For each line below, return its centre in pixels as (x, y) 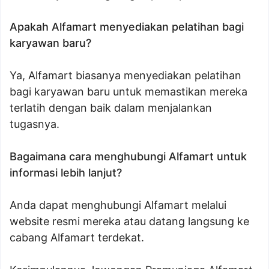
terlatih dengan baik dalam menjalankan (111, 108)
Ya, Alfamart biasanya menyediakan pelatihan (125, 76)
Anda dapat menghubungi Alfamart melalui (118, 205)
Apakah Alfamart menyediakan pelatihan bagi (127, 27)
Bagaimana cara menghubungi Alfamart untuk (128, 157)
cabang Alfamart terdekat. (77, 238)
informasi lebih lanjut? (66, 173)
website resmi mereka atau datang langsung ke (129, 222)
